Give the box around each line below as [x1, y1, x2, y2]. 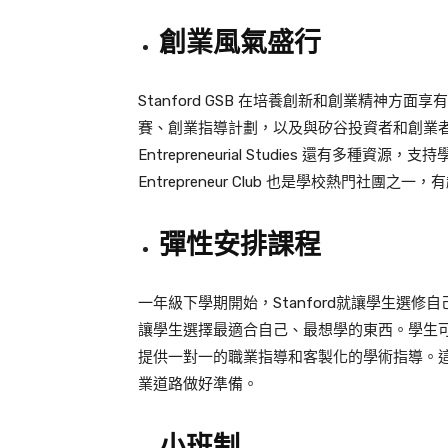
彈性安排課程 [159, 229, 321, 262]
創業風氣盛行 [159, 27, 321, 60]
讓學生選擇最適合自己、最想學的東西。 [138, 321, 408, 340]
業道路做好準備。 [138, 375, 258, 394]
